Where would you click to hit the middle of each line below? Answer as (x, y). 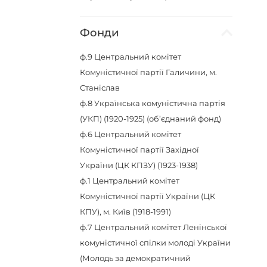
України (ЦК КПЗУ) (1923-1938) (139, 165)
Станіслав (100, 88)
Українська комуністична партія (160, 103)
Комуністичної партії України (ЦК (148, 196)
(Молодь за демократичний (136, 258)
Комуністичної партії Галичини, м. (149, 72)
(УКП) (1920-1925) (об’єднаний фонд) (151, 119)
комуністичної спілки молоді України (156, 243)
